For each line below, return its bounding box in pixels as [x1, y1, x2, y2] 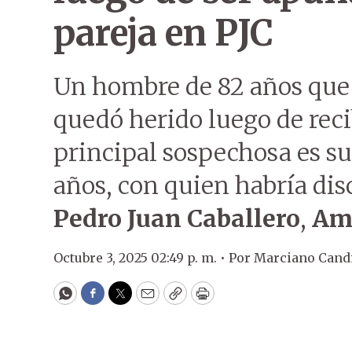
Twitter [119, 291, 172, 310]
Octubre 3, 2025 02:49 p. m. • [53, 250, 229, 266]
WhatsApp [64, 291, 138, 310]
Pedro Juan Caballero [53, 203, 300, 233]
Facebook [91, 291, 158, 310]
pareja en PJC [53, 11, 273, 55]
